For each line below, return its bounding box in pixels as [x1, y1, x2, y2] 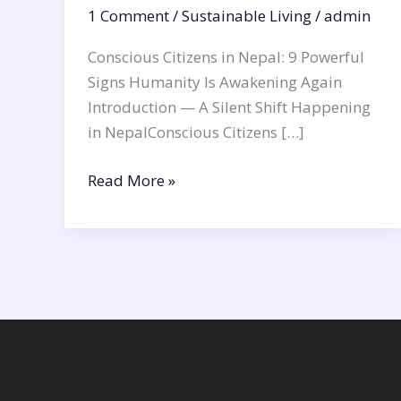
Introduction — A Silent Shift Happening [87, 97, 371, 118]
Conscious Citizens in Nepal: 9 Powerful [87, 47, 364, 68]
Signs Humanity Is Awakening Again [87, 72, 342, 93]
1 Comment [87, 5, 169, 27]
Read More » [87, 169, 175, 191]
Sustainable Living [181, 5, 311, 27]
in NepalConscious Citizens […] [87, 122, 304, 143]
